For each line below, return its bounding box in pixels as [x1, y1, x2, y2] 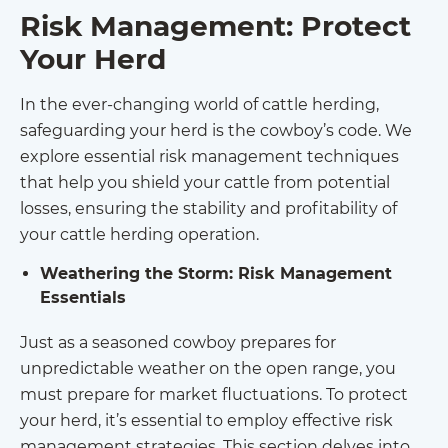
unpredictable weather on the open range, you [20, 359, 396, 379]
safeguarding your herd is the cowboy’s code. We [20, 120, 412, 140]
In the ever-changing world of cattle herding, [20, 94, 379, 114]
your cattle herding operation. [20, 224, 259, 244]
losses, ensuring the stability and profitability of [20, 198, 397, 218]
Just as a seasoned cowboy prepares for [20, 333, 336, 353]
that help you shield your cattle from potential [20, 172, 390, 192]
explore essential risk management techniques [20, 146, 399, 166]
